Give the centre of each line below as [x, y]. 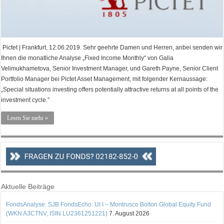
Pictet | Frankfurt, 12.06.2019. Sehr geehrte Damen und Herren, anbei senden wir [112, 47]
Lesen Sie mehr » [28, 118]
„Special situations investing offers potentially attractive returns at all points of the [110, 89]
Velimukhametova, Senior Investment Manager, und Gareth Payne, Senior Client [110, 68]
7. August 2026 [129, 213]
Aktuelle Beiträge [28, 186]
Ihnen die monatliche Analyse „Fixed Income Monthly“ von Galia [87, 58]
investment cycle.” [25, 100]
